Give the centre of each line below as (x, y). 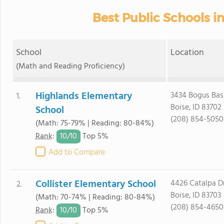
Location (187, 53)
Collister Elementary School (95, 184)
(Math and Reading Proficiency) (70, 66)
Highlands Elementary (83, 96)
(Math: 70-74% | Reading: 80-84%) (95, 197)
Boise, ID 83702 (196, 107)
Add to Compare (76, 152)
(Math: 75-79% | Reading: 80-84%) (94, 123)
